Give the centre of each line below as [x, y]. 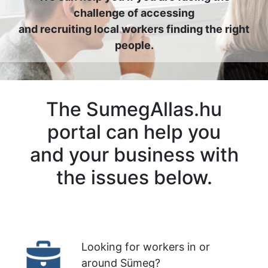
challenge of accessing [134, 13]
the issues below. [134, 177]
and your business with [134, 155]
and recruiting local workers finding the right [134, 29]
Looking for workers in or [146, 247]
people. [134, 45]
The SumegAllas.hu [134, 109]
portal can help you [134, 132]
